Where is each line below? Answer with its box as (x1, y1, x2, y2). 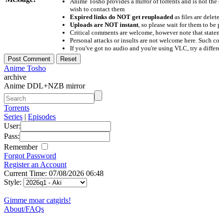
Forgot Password (4, 151, 56, 160)
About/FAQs (4, 204, 44, 213)
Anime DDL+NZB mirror (4, 81, 85, 90)
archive (4, 72, 26, 81)
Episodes (28, 112, 56, 121)
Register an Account (4, 160, 66, 169)
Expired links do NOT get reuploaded (69, 13, 173, 21)
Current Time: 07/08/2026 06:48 (4, 169, 104, 177)
